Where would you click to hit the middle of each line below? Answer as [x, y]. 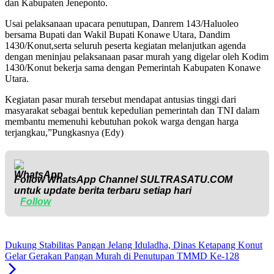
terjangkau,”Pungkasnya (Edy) [64, 133]
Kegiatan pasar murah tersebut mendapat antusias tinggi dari [120, 100]
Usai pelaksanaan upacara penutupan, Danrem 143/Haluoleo [122, 24]
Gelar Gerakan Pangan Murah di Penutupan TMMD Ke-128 [122, 256]
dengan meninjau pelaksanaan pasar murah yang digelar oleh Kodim [137, 57]
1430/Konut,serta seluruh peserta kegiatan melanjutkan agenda [125, 46]
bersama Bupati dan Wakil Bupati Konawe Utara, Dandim [117, 35]
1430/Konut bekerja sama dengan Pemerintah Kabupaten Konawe [133, 68]
